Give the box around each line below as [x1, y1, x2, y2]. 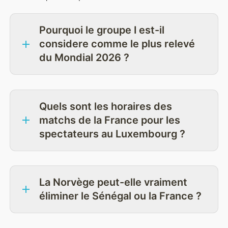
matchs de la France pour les [39, 113, 180, 126]
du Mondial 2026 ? [39, 51, 129, 64]
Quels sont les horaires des [39, 100, 172, 112]
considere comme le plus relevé [39, 38, 195, 50]
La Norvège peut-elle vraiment [39, 176, 187, 189]
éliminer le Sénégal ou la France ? [39, 190, 202, 203]
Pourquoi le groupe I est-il [39, 24, 164, 37]
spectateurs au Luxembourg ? [39, 127, 185, 140]
